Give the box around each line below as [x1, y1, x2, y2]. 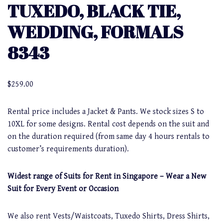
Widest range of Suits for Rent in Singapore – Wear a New [7, 171, 206, 181]
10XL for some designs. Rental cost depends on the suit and [7, 119, 209, 129]
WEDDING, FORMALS [7, 19, 183, 43]
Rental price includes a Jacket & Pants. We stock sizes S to [7, 107, 204, 116]
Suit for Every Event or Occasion [7, 184, 118, 194]
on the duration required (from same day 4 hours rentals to [7, 131, 210, 141]
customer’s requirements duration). [7, 144, 129, 154]
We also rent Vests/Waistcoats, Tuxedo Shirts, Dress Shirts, [7, 211, 210, 221]
